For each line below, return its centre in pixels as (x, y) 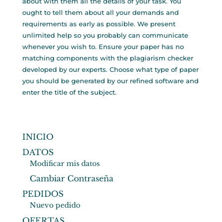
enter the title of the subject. (69, 92)
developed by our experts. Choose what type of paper (110, 69)
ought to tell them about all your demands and (100, 12)
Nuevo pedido (55, 205)
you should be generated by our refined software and (110, 81)
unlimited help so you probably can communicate (105, 35)
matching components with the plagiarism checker (108, 58)
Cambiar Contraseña (71, 178)
